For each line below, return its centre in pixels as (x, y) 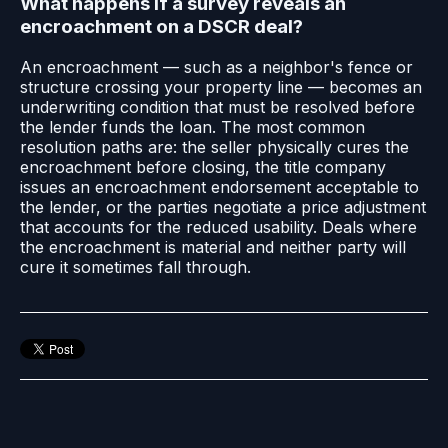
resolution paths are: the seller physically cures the (214, 146)
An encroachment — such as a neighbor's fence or (216, 66)
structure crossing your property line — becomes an (221, 86)
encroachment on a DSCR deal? (161, 26)
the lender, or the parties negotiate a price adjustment (223, 206)
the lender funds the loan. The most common (192, 126)
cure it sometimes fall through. (135, 266)
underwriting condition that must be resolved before (217, 106)
